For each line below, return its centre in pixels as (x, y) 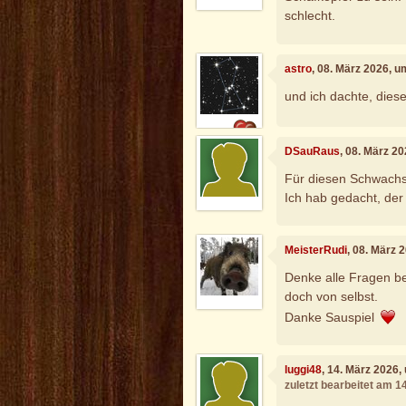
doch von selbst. (332, 296)
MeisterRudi (316, 251)
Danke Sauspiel (332, 317)
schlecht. (310, 16)
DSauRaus (313, 152)
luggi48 (304, 370)
